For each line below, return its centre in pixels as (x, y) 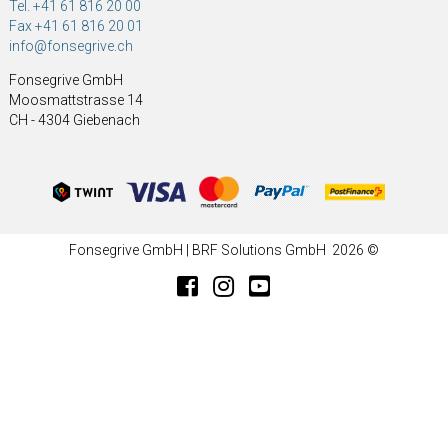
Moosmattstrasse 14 (75, 100)
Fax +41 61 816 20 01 (75, 26)
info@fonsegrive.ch (70, 46)
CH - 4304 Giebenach (74, 120)
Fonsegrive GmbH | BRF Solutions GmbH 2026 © (223, 250)
